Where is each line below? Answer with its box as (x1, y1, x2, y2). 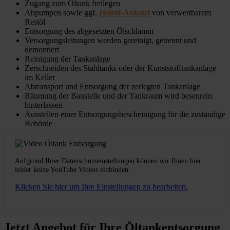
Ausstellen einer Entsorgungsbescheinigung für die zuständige (25, 110, 225, 119)
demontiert (25, 45, 59, 54)
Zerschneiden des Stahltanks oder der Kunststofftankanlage (25, 64, 216, 73)
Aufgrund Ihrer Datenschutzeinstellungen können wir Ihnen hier (15, 157, 201, 165)
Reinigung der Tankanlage (25, 54, 110, 64)
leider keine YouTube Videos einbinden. (15, 165, 130, 174)
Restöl (25, 17, 45, 27)
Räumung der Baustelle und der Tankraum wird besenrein (25, 91, 212, 101)
